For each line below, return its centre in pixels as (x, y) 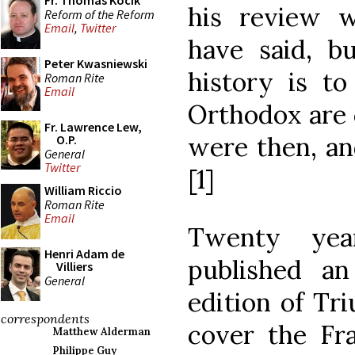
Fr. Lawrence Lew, (93, 127)
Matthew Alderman (101, 332)
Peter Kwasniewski (96, 63)
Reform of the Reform (99, 14)
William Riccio (83, 190)
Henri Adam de (84, 254)
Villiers (74, 266)
